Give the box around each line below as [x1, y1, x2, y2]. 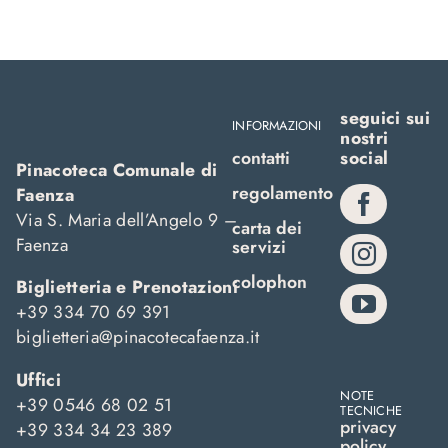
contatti [232, 145, 291, 171]
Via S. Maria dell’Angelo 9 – [15, 206, 238, 233]
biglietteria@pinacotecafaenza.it [15, 324, 260, 351]
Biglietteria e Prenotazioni [15, 274, 238, 301]
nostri [340, 125, 389, 151]
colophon [232, 269, 308, 295]
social [340, 145, 389, 171]
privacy [340, 414, 397, 440]
